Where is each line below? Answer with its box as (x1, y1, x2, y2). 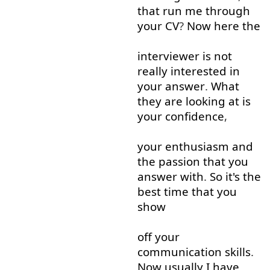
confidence (165, 108, 224, 124)
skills (224, 244, 251, 260)
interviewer (137, 48, 199, 64)
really (137, 63, 168, 79)
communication (137, 244, 222, 260)
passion (158, 154, 200, 169)
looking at (185, 93, 239, 109)
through (205, 3, 250, 19)
